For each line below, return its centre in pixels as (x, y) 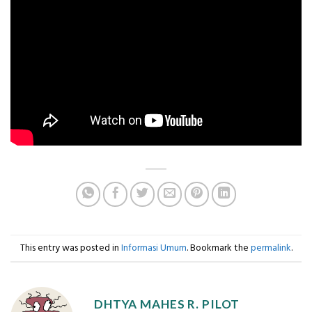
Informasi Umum (154, 248)
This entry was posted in (70, 248)
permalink (271, 248)
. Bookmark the (218, 248)
